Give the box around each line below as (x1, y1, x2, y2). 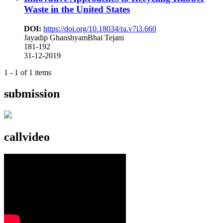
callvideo (4, 130, 50, 143)
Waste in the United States (24, 4, 130, 15)
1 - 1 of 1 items (4, 68, 51, 77)
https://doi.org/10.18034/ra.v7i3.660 (43, 24, 156, 33)
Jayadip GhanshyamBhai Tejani (24, 33, 124, 42)
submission (4, 87, 60, 100)
